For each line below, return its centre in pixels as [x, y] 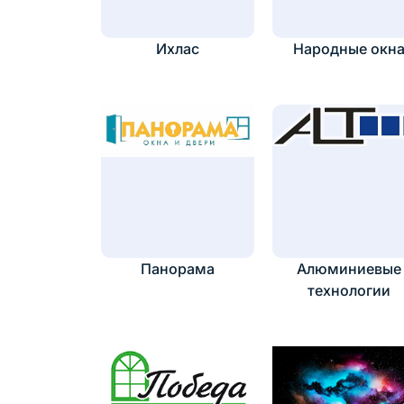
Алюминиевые [349, 269]
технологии [349, 291]
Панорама [178, 269]
